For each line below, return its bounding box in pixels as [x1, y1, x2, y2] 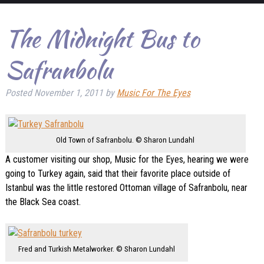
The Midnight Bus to [5, 22, 199, 57]
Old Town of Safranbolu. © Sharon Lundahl [56, 135, 195, 145]
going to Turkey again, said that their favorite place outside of [5, 168, 230, 180]
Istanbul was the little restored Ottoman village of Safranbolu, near [5, 182, 247, 194]
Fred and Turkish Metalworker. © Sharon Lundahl [18, 244, 175, 254]
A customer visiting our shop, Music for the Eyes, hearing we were [5, 154, 249, 166]
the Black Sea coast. [5, 196, 81, 208]
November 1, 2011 [34, 87, 103, 99]
